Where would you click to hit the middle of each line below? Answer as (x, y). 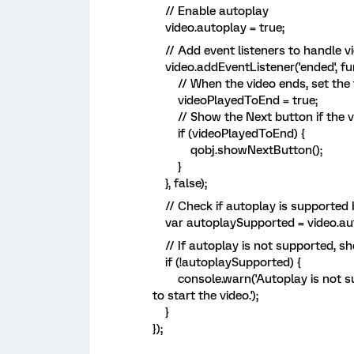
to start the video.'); (205, 296)
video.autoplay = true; (218, 28)
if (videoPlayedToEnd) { (229, 134)
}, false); (180, 183)
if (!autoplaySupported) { (227, 262)
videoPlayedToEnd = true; (235, 100)
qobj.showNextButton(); (237, 150)
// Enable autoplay (211, 11)
